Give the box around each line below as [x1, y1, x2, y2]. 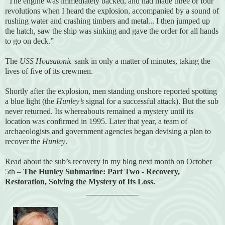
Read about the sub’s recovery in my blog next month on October [5, 157, 212, 166]
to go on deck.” [5, 36, 54, 45]
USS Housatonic [20, 56, 74, 65]
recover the [5, 137, 42, 146]
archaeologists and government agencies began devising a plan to [5, 127, 211, 136]
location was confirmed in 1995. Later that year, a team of [5, 117, 187, 126]
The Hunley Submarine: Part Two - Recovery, [23, 167, 180, 176]
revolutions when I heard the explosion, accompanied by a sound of [5, 6, 219, 15]
